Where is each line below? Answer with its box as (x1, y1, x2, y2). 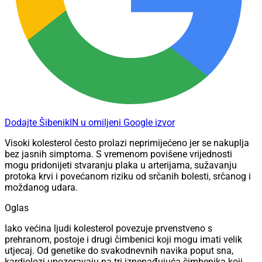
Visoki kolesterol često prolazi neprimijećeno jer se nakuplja (5, 137, 249, 149)
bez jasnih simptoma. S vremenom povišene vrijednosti (5, 149, 232, 160)
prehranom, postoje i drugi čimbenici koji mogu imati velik (5, 234, 242, 246)
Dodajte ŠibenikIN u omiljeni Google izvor (5, 117, 175, 129)
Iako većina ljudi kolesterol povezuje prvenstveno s (5, 223, 212, 235)
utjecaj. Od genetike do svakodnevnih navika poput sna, (5, 245, 233, 257)
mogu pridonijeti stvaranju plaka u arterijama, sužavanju (5, 160, 237, 171)
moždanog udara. (5, 182, 78, 194)
